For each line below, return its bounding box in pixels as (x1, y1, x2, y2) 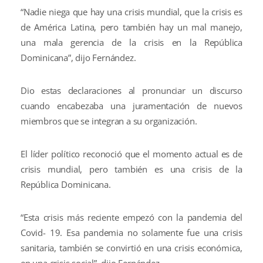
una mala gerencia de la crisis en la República (21, 36, 242, 48)
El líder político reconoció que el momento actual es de (21, 148, 242, 160)
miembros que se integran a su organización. (21, 115, 197, 127)
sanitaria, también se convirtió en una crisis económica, (21, 242, 242, 254)
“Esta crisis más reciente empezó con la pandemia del (21, 211, 242, 223)
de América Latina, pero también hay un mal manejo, (21, 21, 242, 33)
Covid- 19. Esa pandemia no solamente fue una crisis (21, 227, 242, 238)
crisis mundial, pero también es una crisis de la (21, 163, 242, 175)
